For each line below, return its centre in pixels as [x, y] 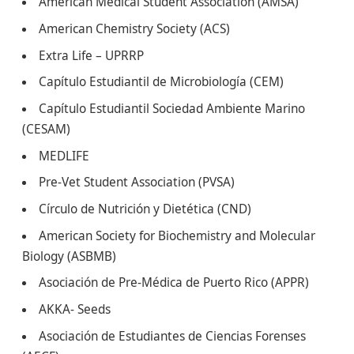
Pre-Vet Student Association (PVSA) [137, 183]
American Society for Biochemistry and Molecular [177, 235]
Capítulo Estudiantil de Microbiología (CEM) [162, 82]
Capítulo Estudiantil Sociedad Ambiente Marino [172, 109]
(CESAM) [46, 130]
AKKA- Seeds [75, 310]
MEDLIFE [64, 156]
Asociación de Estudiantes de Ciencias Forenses [173, 336]
